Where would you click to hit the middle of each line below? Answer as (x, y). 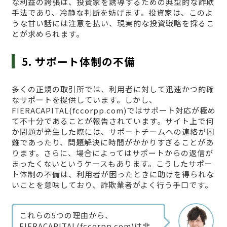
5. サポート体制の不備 (79, 62)
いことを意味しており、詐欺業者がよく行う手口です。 (112, 185)
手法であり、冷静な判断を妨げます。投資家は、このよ (112, 13)
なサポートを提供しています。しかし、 (84, 100)
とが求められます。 (48, 34)
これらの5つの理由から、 (66, 215)
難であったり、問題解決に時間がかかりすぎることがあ (112, 142)
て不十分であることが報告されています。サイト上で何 (112, 121)
